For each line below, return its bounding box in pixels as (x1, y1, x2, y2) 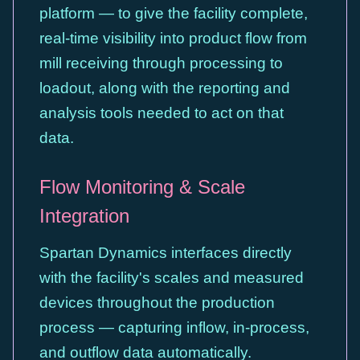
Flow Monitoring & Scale (39, 176, 245, 198)
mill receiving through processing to (39, 55, 283, 72)
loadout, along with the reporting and (39, 80, 290, 96)
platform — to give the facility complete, (39, 5, 308, 22)
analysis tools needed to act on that (39, 104, 284, 121)
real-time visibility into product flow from (39, 30, 307, 47)
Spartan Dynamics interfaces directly (39, 244, 292, 261)
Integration (39, 205, 129, 227)
